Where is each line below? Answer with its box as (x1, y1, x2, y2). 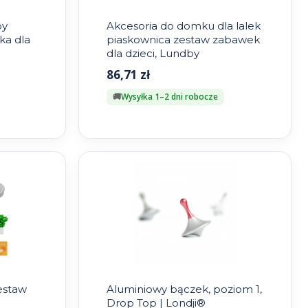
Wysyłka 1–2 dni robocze (120, 91, 218, 103)
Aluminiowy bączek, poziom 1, (106, 283, 262, 296)
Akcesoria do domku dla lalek (106, 19, 261, 33)
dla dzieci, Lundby (106, 47, 199, 60)
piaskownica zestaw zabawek (106, 33, 260, 47)
